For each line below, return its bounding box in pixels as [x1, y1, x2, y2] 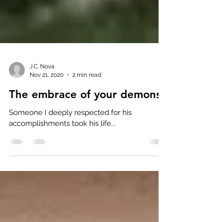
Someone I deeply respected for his [9, 146, 132, 155]
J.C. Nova [30, 101, 55, 108]
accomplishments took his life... [9, 157, 115, 166]
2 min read [72, 109, 101, 116]
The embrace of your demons [9, 126, 161, 139]
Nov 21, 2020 [30, 109, 63, 116]
